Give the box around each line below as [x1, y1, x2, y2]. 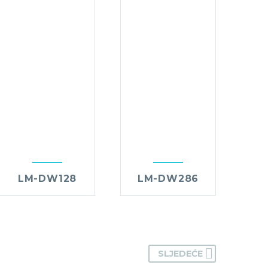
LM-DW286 [137, 173, 199, 185]
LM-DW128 [17, 173, 77, 185]
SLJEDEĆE [158, 248, 203, 260]
